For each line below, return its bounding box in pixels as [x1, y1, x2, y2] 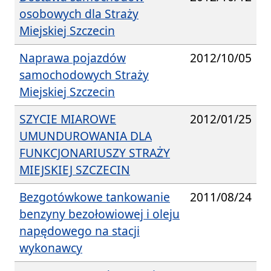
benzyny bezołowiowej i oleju [19, 205, 180, 222]
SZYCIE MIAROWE [19, 110, 116, 127]
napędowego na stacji [19, 222, 140, 239]
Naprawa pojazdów [19, 49, 126, 66]
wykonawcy [19, 239, 82, 256]
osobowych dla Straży [19, 5, 139, 22]
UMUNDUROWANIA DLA [19, 127, 152, 144]
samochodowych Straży [19, 66, 149, 83]
